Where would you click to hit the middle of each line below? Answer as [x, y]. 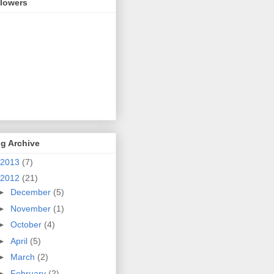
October [27, 225]
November [31, 208]
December [31, 192]
